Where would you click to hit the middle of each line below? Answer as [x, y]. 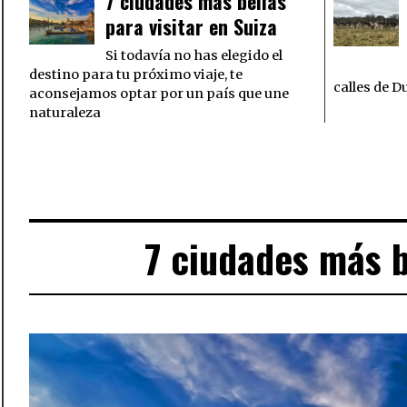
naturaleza [65, 113]
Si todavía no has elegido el [194, 56]
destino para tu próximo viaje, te [136, 75]
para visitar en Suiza [191, 27]
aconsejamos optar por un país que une [159, 94]
